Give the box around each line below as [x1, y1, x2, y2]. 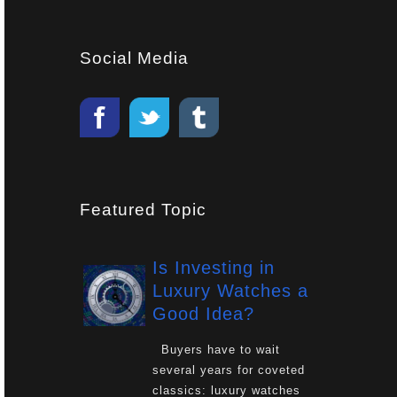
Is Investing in [152, 257, 275, 277]
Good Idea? [152, 303, 254, 323]
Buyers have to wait [152, 342, 280, 356]
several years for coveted [152, 362, 305, 377]
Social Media [80, 48, 189, 67]
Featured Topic [80, 199, 206, 219]
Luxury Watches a [152, 280, 308, 300]
